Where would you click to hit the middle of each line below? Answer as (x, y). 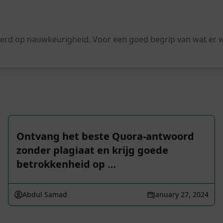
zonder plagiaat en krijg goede (92, 150)
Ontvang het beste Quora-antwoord (105, 136)
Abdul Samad (45, 194)
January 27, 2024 (181, 194)
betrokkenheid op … (66, 164)
